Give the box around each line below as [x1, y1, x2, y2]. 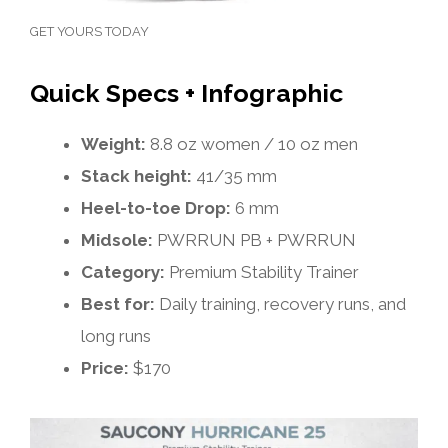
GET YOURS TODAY [30, 24, 149, 40]
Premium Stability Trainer [165, 262, 359, 283]
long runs [81, 326, 151, 347]
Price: [81, 358, 129, 379]
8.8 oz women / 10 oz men [146, 134, 358, 155]
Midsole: [81, 230, 153, 251]
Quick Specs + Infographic [30, 78, 343, 109]
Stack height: [81, 166, 192, 187]
